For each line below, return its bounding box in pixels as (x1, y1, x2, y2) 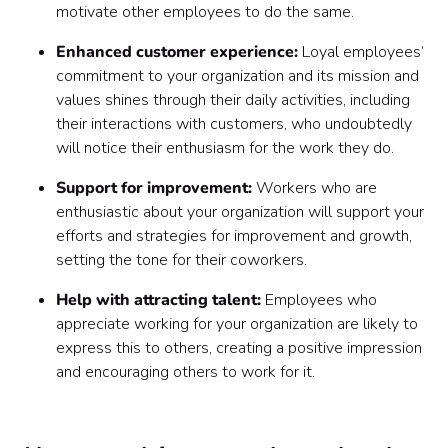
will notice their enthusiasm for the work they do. (56, 137, 394, 159)
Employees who (261, 289, 377, 311)
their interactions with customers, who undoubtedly (56, 113, 412, 135)
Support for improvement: (56, 177, 252, 199)
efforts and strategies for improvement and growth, (56, 225, 412, 247)
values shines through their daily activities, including (56, 89, 410, 111)
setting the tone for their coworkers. (56, 249, 307, 271)
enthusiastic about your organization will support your (56, 201, 424, 223)
